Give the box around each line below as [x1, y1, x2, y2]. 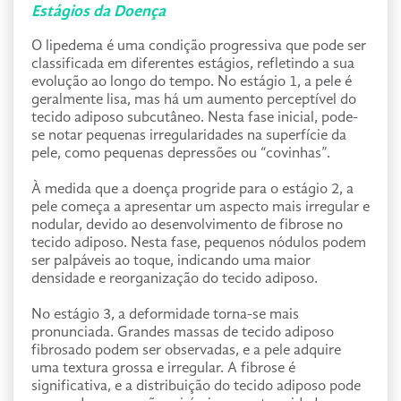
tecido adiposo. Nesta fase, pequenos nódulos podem [31, 235, 366, 251]
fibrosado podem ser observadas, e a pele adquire [31, 343, 341, 358]
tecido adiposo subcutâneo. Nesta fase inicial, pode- [31, 110, 358, 125]
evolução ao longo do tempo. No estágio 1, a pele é [31, 74, 352, 90]
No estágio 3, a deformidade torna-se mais [31, 307, 299, 322]
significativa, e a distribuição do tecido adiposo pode [31, 379, 361, 394]
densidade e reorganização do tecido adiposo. [31, 271, 318, 286]
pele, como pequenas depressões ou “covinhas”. [31, 146, 330, 161]
